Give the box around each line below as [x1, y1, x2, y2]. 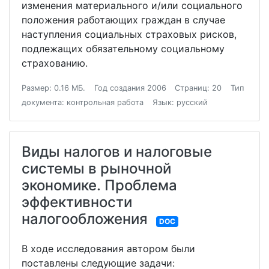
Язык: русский [152, 98, 208, 107]
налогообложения [22, 210, 148, 228]
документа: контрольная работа [22, 98, 144, 107]
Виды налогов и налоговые [22, 143, 212, 160]
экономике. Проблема [22, 177, 177, 194]
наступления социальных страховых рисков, [22, 28, 237, 40]
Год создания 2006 [94, 83, 166, 92]
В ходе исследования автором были [22, 243, 195, 255]
